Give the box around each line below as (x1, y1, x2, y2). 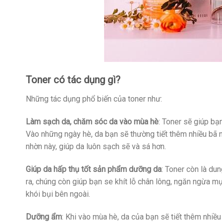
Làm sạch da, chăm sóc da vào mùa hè (26, 117, 159, 127)
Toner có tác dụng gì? (26, 74, 120, 86)
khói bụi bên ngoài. (26, 189, 90, 199)
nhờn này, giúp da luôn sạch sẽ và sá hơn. (26, 142, 166, 152)
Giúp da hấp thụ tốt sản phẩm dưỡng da (26, 164, 162, 174)
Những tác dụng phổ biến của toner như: (26, 94, 162, 104)
